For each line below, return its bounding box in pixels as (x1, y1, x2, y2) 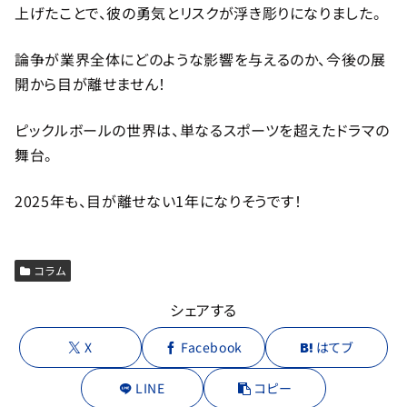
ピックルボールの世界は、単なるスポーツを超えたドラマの (15, 119, 390, 142)
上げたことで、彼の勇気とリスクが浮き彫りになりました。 (15, 2, 382, 25)
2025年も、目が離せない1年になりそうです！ (15, 190, 303, 213)
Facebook (180, 338, 243, 356)
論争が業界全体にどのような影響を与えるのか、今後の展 (15, 48, 386, 71)
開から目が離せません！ (15, 73, 167, 95)
